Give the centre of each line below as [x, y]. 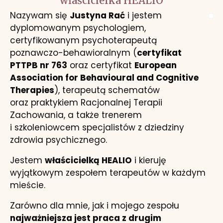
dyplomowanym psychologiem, [78, 28]
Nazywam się [40, 16]
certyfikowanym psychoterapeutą [83, 41]
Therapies [32, 90]
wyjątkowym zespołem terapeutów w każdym [108, 173]
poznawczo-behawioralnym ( [73, 53]
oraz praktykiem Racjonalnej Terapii [86, 103]
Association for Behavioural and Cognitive [104, 78]
